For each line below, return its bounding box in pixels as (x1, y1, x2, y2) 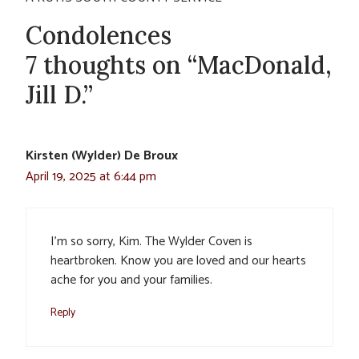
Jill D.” (26, 79, 93, 111)
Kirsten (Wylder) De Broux (26, 145, 178, 167)
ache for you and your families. (50, 269, 212, 292)
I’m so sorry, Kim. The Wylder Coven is (50, 231, 252, 253)
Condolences (26, 20, 171, 51)
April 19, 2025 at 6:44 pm (26, 166, 156, 188)
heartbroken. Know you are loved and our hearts (50, 250, 306, 272)
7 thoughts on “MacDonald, (26, 50, 332, 81)
